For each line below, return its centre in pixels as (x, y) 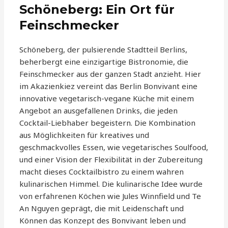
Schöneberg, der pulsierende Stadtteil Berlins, (104, 50)
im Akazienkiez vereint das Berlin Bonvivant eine (109, 86)
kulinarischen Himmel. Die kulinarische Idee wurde (111, 184)
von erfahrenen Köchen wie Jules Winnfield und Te (110, 196)
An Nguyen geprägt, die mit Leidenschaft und (102, 208)
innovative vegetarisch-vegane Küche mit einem (107, 98)
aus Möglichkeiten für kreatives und (84, 135)
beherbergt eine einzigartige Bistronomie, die (104, 62)
